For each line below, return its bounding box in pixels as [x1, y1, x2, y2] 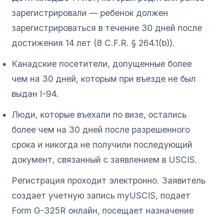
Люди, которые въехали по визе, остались [12, 109, 186, 120]
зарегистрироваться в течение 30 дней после [12, 22, 202, 33]
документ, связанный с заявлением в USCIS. [12, 154, 197, 165]
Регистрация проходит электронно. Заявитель [12, 175, 205, 186]
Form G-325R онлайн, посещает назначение [12, 205, 194, 216]
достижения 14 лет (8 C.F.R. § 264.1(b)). [12, 37, 175, 48]
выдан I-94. [12, 88, 59, 99]
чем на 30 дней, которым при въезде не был [12, 73, 196, 84]
